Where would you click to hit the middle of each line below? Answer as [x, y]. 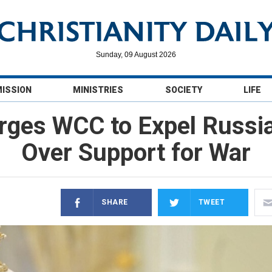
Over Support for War [136, 153]
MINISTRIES [98, 90]
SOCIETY [183, 90]
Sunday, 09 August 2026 [136, 55]
